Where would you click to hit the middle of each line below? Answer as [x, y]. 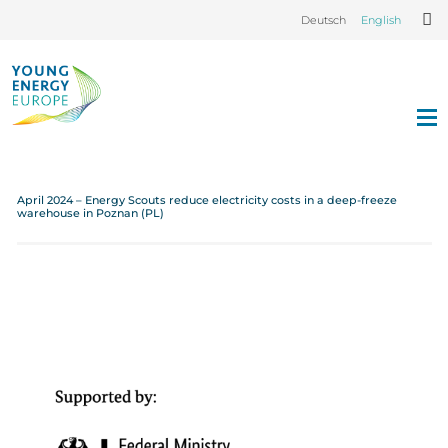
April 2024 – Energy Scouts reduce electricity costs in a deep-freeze [206, 200]
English [380, 20]
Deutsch [323, 20]
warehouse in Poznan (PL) [90, 213]
